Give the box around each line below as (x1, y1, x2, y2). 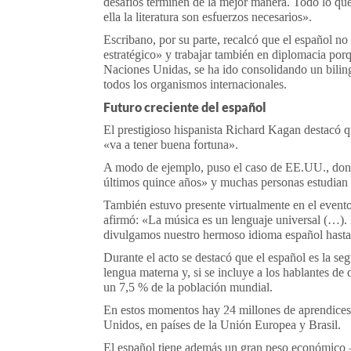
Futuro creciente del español (103, 100, 266, 114)
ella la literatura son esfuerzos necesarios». (103, 10, 312, 24)
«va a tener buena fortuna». (103, 138, 238, 151)
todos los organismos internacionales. (103, 78, 287, 91)
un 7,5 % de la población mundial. (103, 280, 273, 294)
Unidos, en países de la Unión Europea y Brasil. (103, 318, 341, 331)
